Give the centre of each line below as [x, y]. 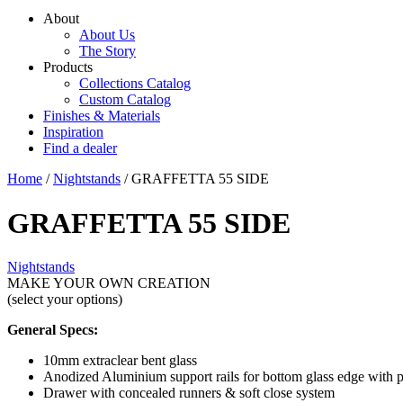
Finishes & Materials [102, 116]
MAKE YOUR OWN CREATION [109, 283]
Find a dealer [80, 148]
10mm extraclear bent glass [120, 361]
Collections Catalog [135, 84]
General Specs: [53, 330]
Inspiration [73, 132]
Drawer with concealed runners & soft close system [189, 393]
